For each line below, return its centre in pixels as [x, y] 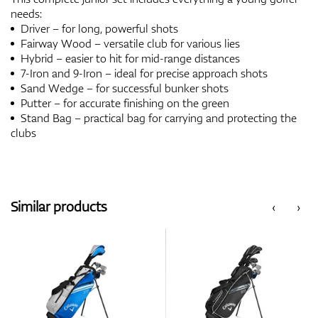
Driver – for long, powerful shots [98, 28]
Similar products [59, 206]
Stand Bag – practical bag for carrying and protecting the [157, 117]
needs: [26, 13]
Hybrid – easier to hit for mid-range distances [129, 58]
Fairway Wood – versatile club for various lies [129, 43]
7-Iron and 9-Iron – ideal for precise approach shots [143, 73]
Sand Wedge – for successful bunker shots [123, 88]
